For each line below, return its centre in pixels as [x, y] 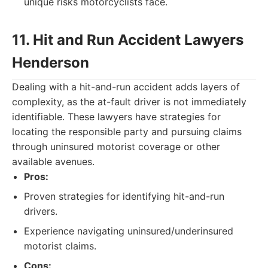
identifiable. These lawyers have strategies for [116, 117]
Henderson [51, 63]
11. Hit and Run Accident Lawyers [128, 40]
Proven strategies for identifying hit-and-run [124, 196]
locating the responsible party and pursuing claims [127, 132]
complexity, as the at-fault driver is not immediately [129, 102]
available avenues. [53, 162]
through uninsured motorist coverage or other [116, 147]
